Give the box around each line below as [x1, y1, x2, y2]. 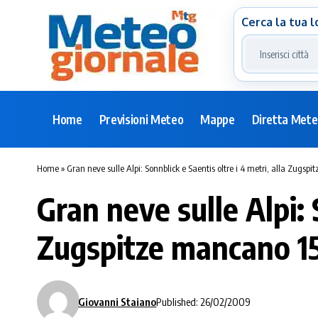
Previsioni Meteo [99, 111, 184, 127]
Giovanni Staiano [78, 295, 157, 308]
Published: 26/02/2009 [156, 295, 251, 308]
